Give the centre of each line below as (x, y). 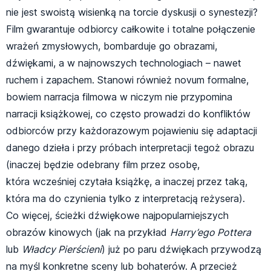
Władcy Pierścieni (62, 250)
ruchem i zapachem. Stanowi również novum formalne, (127, 80)
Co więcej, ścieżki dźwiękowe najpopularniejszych (117, 216)
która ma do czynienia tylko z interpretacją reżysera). (126, 199)
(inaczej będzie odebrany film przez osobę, (103, 165)
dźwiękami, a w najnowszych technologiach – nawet (124, 63)
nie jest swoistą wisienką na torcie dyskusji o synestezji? (132, 12)
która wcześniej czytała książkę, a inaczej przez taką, (127, 182)
